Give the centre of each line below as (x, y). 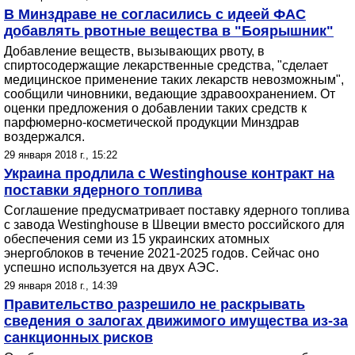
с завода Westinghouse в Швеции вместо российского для (174, 225)
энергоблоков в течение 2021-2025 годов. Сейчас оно (162, 253)
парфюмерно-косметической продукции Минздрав (152, 122)
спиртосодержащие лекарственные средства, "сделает (166, 65)
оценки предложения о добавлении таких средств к (155, 108)
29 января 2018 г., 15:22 (61, 155)
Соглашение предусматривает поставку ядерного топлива (177, 210)
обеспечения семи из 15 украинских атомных (137, 239)
